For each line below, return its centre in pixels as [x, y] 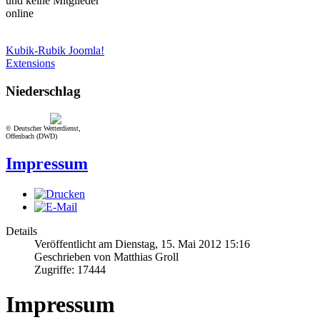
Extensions [30, 64]
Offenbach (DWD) [31, 136]
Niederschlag [43, 91]
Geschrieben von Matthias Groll [106, 256]
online [20, 14]
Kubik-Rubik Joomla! [55, 51]
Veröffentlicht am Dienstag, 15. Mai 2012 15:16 [142, 244]
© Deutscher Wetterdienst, [43, 128]
